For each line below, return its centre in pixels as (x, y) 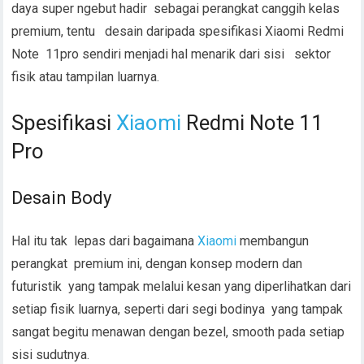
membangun (273, 240)
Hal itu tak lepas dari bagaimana (105, 240)
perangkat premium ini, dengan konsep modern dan (157, 263)
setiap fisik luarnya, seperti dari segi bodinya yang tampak (178, 309)
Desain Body (62, 197)
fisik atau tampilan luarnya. (86, 76)
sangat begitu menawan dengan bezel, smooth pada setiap (178, 331)
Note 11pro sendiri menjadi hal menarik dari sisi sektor (171, 54)
